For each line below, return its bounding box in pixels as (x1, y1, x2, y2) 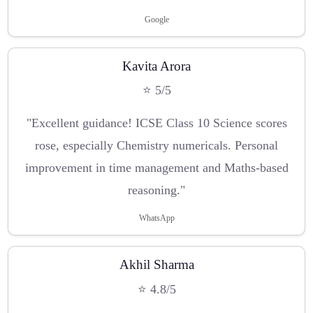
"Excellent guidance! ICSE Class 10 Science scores (26, 116, 287, 131)
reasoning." (128, 183, 185, 198)
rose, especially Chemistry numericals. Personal (35, 138, 278, 153)
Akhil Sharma (119, 257, 194, 272)
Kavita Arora (122, 58, 191, 73)
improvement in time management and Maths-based (24, 161, 289, 175)
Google (144, 14, 169, 24)
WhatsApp (138, 213, 175, 224)
